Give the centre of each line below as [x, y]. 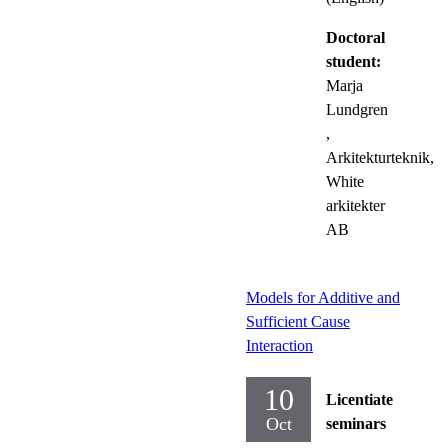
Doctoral [355, 37]
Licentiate [359, 399]
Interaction [279, 345]
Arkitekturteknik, [380, 157]
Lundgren [357, 109]
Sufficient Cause [298, 321]
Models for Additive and [323, 297]
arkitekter [355, 205]
